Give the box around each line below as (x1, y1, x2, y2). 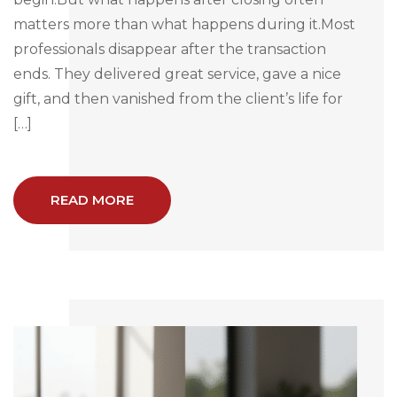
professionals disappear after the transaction (13, 40, 326, 58)
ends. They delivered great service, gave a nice (13, 65, 341, 82)
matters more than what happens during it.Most (13, 15, 355, 33)
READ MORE (51, 191, 134, 208)
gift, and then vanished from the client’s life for (13, 90, 343, 107)
